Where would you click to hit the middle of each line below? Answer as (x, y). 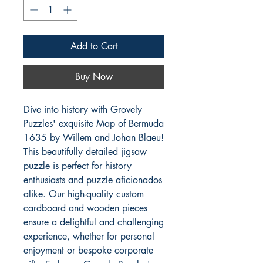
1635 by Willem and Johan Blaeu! (94, 138)
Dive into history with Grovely (83, 110)
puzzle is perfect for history (77, 166)
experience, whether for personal (89, 237)
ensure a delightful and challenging (94, 222)
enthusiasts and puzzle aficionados (93, 180)
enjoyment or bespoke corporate (88, 251)
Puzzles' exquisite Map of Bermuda (94, 124)
